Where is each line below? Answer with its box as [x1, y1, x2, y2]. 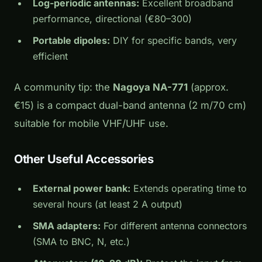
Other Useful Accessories [14, 152, 154, 167]
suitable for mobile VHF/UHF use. [14, 118, 168, 130]
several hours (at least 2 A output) [33, 198, 182, 211]
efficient [33, 50, 68, 63]
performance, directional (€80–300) [33, 13, 192, 25]
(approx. [188, 81, 229, 94]
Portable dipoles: [33, 35, 110, 47]
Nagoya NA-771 [113, 81, 188, 94]
